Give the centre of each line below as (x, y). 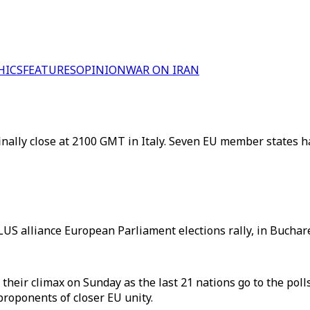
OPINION (101, 70)
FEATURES (49, 70)
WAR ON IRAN (163, 70)
